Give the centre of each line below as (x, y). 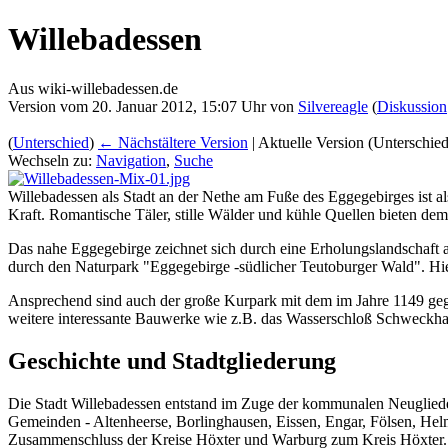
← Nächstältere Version (173, 142)
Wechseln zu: (52, 160)
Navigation (131, 160)
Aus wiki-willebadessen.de (93, 88)
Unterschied (51, 142)
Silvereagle (333, 106)
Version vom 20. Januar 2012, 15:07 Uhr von (153, 106)
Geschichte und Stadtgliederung (172, 360)
